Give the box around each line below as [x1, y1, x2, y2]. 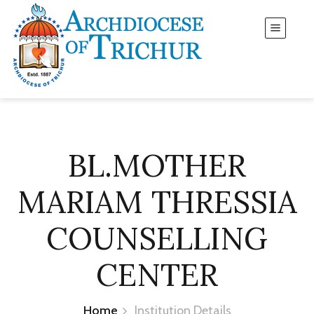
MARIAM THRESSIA [17, 182, 297, 221]
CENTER [96, 255, 218, 294]
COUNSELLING [46, 219, 268, 258]
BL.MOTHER [68, 146, 246, 185]
